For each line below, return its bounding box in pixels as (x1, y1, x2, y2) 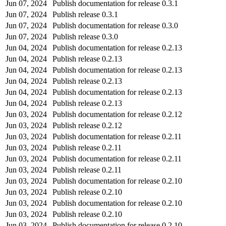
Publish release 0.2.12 (52, 121, 122, 130)
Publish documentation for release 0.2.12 (52, 109, 182, 119)
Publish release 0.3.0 (52, 32, 118, 41)
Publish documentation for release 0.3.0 (52, 21, 178, 30)
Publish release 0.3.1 (52, 10, 118, 19)
